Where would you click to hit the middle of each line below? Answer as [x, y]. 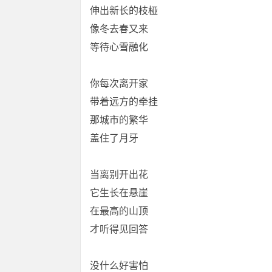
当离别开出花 [119, 175]
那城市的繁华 [119, 120]
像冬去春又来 [119, 29]
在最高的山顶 [119, 211]
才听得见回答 [119, 229]
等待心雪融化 [119, 47]
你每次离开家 [119, 83]
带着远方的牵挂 [124, 102]
